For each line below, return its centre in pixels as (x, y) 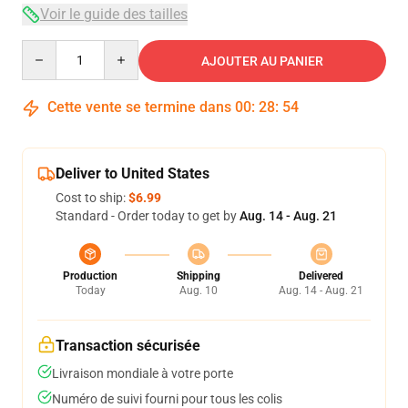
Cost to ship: (92, 198)
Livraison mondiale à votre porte (143, 373)
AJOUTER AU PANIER (262, 61)
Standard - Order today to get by (148, 216)
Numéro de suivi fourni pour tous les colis (167, 399)
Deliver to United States (133, 173)
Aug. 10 (198, 291)
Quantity (46, 48)
